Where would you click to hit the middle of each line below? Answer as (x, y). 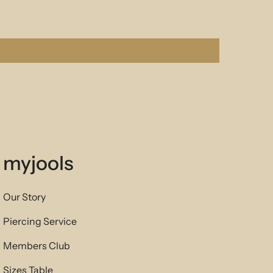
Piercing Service (40, 221)
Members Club (36, 246)
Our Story (24, 197)
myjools (38, 163)
